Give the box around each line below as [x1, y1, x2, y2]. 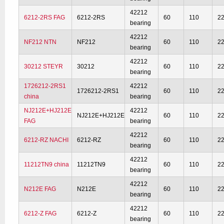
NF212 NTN [24, 38, 57, 45]
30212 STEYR [24, 63, 63, 70]
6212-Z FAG [24, 210, 57, 217]
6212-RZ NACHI [24, 136, 69, 143]
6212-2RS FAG [24, 14, 65, 21]
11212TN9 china [24, 161, 69, 168]
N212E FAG [24, 185, 56, 192]
